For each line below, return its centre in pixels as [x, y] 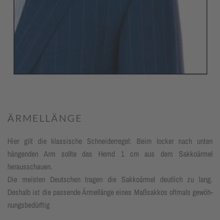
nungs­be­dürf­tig [28, 205]
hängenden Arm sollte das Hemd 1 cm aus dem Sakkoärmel [110, 154]
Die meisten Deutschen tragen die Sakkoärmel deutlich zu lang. [110, 179]
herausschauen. [30, 167]
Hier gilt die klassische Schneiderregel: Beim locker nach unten [110, 141]
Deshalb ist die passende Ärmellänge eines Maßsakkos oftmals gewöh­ [110, 192]
